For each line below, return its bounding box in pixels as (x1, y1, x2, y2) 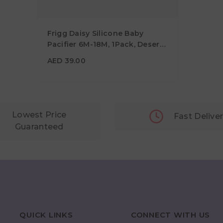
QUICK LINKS (19, 210, 73, 220)
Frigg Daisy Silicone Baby (47, 29, 144, 38)
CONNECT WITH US (130, 210, 211, 220)
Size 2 (47, 51, 70, 60)
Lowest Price (12, 110, 67, 120)
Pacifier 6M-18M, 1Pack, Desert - (47, 40, 168, 49)
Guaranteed (14, 122, 64, 132)
